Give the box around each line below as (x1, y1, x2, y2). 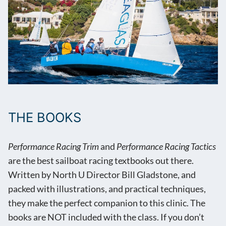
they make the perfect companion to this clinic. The (8, 198, 205, 209)
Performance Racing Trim (8, 141, 99, 152)
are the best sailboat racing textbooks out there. (8, 155, 194, 166)
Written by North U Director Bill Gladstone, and (8, 169, 196, 181)
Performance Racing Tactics (117, 141, 216, 152)
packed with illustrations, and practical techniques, (8, 184, 206, 195)
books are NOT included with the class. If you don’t (8, 212, 204, 223)
